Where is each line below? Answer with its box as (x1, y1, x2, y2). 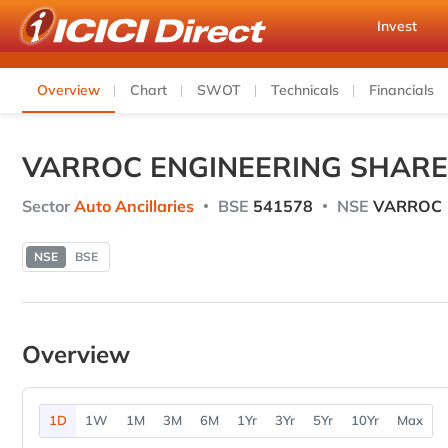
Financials (369, 81, 434, 99)
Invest (377, 17, 417, 35)
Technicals (271, 81, 339, 99)
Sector (22, 196, 70, 216)
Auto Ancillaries (74, 196, 194, 216)
